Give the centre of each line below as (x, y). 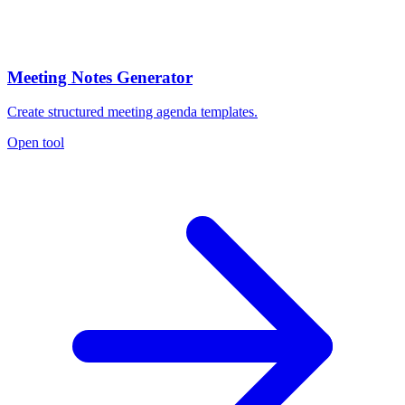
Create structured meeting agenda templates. (132, 112)
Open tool (36, 143)
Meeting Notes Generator (100, 77)
